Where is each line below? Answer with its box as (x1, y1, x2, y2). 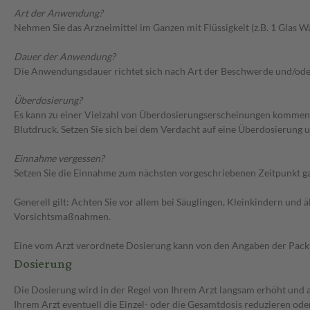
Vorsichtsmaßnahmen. (14, 210, 111, 223)
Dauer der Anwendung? (14, 51, 116, 63)
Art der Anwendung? (14, 7, 103, 19)
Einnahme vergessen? (14, 152, 104, 165)
